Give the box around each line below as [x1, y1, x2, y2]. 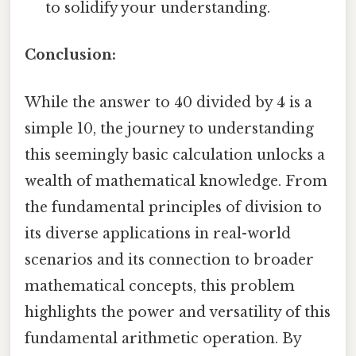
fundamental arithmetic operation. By [25, 329, 301, 347]
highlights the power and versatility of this [25, 303, 331, 321]
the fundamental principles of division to [25, 198, 322, 216]
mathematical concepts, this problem [25, 277, 295, 295]
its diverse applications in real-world [25, 224, 291, 242]
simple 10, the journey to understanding [25, 119, 314, 137]
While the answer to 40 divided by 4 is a [25, 93, 312, 111]
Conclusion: [25, 46, 116, 64]
